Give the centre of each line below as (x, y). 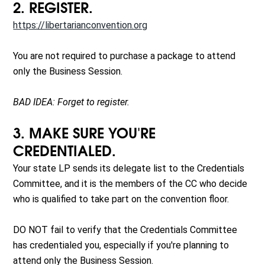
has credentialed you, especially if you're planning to (121, 245)
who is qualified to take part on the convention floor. (121, 199)
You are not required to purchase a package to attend (125, 56)
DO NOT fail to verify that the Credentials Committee (125, 230)
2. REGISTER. (53, 9)
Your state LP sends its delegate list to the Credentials (129, 169)
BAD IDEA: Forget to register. (72, 102)
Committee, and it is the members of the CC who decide (130, 184)
